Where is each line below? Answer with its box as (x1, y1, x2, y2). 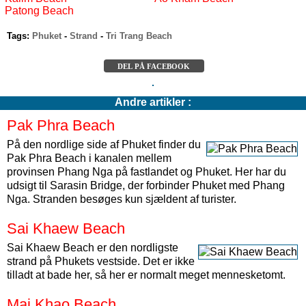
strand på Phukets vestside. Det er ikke (7, 255, 195, 267)
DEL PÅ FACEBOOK (115, 61, 196, 70)
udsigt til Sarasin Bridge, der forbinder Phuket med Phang (7, 180, 285, 191)
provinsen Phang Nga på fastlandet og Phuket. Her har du (7, 166, 286, 178)
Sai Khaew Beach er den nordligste (7, 242, 178, 253)
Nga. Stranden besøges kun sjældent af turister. (7, 193, 236, 205)
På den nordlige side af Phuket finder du (7, 139, 201, 150)
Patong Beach (5, 5, 74, 16)
